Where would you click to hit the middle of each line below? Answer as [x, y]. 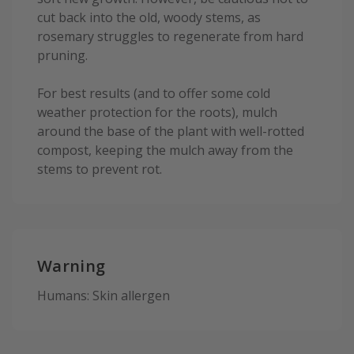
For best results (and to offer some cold [154, 94]
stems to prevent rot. [100, 169]
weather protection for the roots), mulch [157, 113]
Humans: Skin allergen [104, 295]
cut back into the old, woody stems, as [149, 18]
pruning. [62, 56]
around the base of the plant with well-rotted [171, 132]
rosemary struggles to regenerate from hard [170, 37]
